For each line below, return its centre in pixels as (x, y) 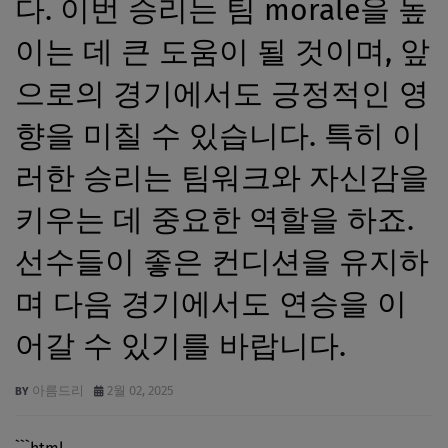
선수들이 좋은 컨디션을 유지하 (222, 261)
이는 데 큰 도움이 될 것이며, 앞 (222, 51)
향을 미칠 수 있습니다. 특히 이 (218, 135)
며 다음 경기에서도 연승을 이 (211, 303)
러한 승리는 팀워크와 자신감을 (222, 177)
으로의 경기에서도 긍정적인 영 (222, 93)
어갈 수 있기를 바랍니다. (180, 345)
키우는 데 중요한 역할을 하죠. (214, 219)
